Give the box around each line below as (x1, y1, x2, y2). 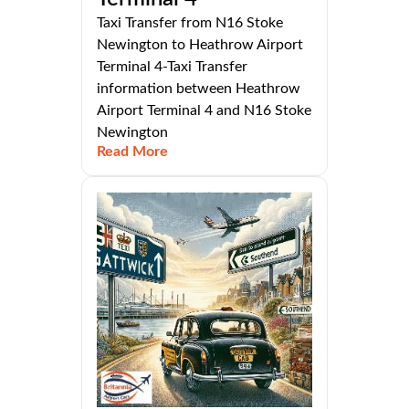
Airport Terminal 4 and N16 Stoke (97, 103, 311, 119)
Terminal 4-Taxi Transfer (97, 59, 247, 75)
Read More (97, 144, 168, 160)
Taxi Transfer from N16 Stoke (97, 16, 283, 31)
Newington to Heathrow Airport (97, 37, 303, 53)
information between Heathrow (97, 81, 300, 97)
